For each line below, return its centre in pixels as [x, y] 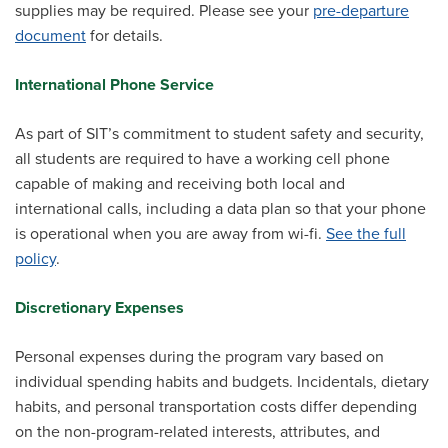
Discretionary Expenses [99, 308]
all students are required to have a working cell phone [202, 159]
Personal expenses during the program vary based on [199, 357]
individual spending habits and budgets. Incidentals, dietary [222, 382]
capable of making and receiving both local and [180, 184]
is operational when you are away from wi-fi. [170, 234]
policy [35, 259]
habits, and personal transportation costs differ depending [216, 407]
